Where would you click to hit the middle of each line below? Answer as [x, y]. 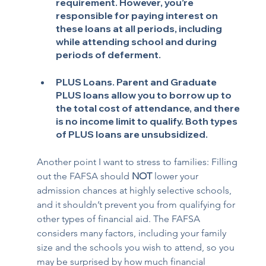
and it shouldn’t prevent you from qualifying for [137, 205]
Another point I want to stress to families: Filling [139, 162]
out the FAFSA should [85, 176]
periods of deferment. [109, 55]
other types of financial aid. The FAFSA [120, 219]
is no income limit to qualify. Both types [148, 121]
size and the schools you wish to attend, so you [137, 248]
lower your [177, 176]
